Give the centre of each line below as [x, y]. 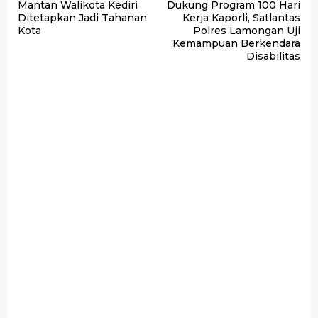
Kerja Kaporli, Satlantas [241, 18]
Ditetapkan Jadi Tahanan [82, 18]
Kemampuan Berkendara [236, 43]
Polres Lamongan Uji [247, 31]
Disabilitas [273, 56]
